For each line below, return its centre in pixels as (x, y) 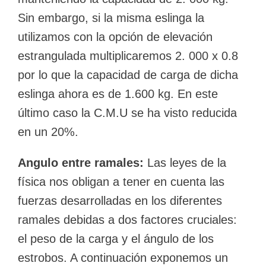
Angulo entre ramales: (81, 163)
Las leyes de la (185, 163)
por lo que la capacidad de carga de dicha (128, 75)
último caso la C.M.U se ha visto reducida (127, 113)
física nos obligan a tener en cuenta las (121, 182)
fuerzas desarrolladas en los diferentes (120, 201)
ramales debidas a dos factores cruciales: (127, 220)
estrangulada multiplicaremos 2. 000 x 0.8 (128, 56)
